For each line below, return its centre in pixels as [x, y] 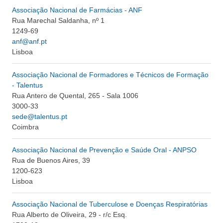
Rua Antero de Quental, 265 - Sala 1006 [75, 96]
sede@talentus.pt [40, 116]
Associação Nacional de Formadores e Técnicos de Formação [110, 75]
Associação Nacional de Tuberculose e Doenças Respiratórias [110, 204]
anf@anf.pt [29, 41]
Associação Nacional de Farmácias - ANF [77, 10]
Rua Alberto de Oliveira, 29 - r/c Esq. [69, 215]
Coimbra [25, 127]
